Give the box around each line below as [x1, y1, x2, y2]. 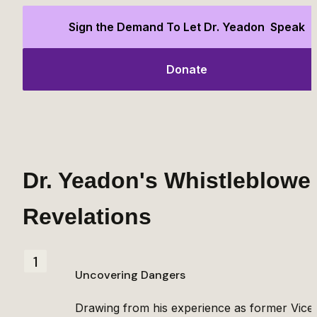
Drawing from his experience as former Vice [75, 300, 313, 315]
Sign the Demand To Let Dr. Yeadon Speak [69, 19, 305, 34]
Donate [166, 62, 207, 76]
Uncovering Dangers [75, 267, 185, 283]
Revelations [23, 203, 151, 229]
